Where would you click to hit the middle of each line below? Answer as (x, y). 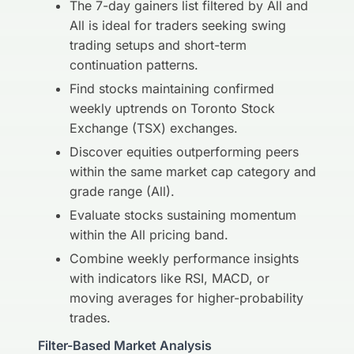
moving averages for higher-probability (186, 298)
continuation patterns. (134, 65)
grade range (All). (122, 191)
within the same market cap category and (193, 171)
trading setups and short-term (158, 45)
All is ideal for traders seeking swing (178, 25)
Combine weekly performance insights (184, 258)
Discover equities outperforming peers (184, 152)
